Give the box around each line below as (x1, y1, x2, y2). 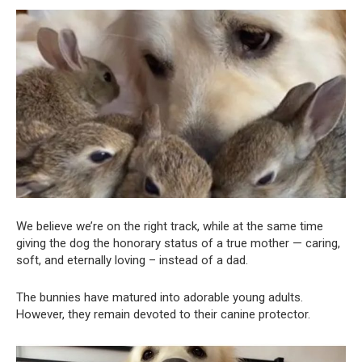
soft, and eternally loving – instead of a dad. (16, 252, 248, 267)
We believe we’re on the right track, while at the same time (16, 218, 323, 234)
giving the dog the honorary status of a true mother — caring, (16, 235, 340, 250)
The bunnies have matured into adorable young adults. (16, 289, 303, 305)
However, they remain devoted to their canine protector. (16, 306, 310, 322)
